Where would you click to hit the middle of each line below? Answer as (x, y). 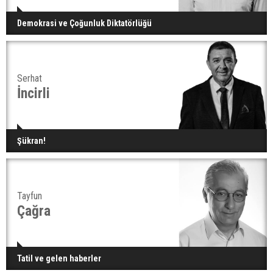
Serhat (30, 78)
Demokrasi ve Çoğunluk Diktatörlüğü (84, 23)
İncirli (34, 93)
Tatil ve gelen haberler (59, 258)
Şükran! (31, 141)
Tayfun (30, 196)
